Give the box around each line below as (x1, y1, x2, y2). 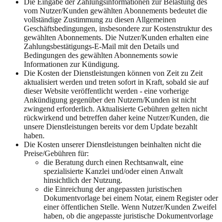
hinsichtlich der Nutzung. (44, 176, 122, 185)
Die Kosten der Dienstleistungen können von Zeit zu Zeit (24, 69, 203, 78)
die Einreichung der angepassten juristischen (44, 185, 182, 194)
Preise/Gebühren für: (24, 149, 89, 158)
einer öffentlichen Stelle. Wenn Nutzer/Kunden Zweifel (44, 203, 217, 212)
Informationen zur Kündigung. (24, 60, 119, 69)
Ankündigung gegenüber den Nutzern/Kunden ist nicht (24, 96, 196, 105)
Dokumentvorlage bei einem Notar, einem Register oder (44, 194, 218, 203)
